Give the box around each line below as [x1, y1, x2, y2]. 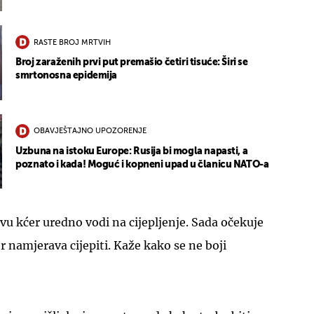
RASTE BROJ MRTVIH [34, 39, 111, 47]
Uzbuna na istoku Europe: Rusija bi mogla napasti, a [15, 146, 248, 156]
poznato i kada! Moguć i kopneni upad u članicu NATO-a [15, 159, 269, 170]
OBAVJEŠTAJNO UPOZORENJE [34, 128, 147, 136]
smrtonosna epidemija [15, 71, 118, 81]
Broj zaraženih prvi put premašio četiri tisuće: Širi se [15, 57, 248, 68]
